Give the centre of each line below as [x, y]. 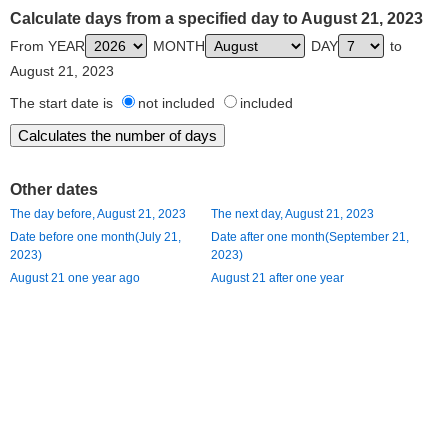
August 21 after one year [277, 278]
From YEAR [47, 46]
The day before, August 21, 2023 [98, 214]
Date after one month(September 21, [310, 237]
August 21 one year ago [75, 278]
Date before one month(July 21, [95, 237]
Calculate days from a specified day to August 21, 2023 [216, 18]
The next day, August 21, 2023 [292, 214]
